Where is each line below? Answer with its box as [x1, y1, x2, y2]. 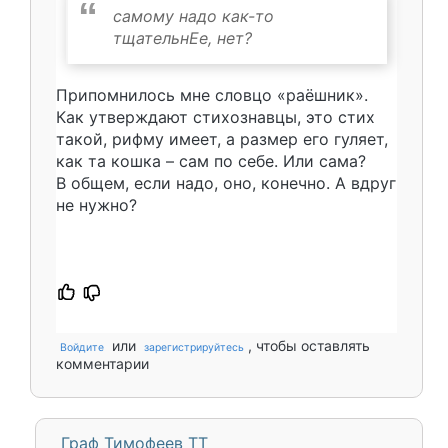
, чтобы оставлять [248, 336, 370, 354]
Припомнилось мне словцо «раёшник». [56, 84, 368, 105]
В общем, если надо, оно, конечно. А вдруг [56, 172, 396, 193]
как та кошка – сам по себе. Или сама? [56, 150, 366, 171]
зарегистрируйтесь [144, 340, 244, 354]
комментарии [56, 354, 149, 372]
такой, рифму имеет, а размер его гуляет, [56, 128, 388, 149]
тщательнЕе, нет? [113, 27, 252, 48]
